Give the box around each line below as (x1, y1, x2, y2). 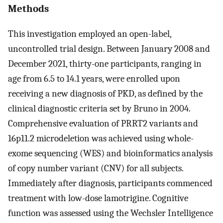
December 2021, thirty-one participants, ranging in (8, 58, 202, 70)
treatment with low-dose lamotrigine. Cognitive (8, 193, 188, 204)
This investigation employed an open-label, (8, 28, 171, 40)
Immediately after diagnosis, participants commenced (8, 178, 213, 189)
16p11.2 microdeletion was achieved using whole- (8, 133, 194, 144)
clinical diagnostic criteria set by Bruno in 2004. (8, 103, 190, 114)
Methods (8, 2, 49, 15)
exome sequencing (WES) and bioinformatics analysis (8, 148, 213, 159)
